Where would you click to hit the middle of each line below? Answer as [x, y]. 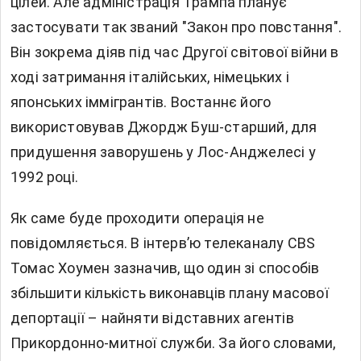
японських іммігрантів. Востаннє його [141, 102]
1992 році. [44, 177]
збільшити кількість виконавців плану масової [170, 293]
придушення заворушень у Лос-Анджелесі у [163, 152]
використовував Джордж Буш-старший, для [164, 127]
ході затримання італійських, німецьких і [150, 77]
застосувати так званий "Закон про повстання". [176, 27]
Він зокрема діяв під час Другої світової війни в [175, 52]
